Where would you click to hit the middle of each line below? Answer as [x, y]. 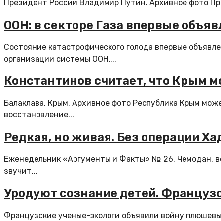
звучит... [21, 171]
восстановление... [39, 115]
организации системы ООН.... [60, 59]
